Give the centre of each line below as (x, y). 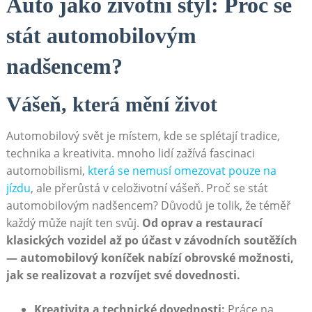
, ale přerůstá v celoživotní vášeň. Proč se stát (149, 188)
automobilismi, (47, 171)
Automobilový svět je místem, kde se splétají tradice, (143, 136)
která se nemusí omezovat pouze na (182, 171)
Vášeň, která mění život (111, 104)
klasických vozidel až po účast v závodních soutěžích (151, 241)
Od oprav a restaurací (202, 223)
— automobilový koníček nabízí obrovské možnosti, (150, 258)
